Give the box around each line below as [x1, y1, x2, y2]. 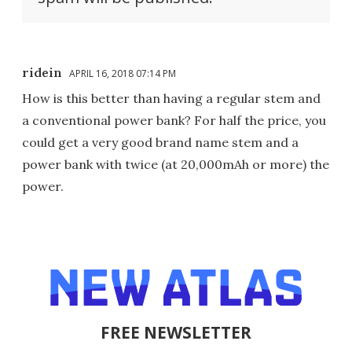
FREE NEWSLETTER [101, 321, 251, 343]
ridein [22, 64, 62, 80]
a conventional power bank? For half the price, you [22, 112, 326, 128]
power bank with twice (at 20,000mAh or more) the [22, 156, 329, 172]
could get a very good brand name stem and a [22, 134, 299, 150]
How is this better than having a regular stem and [22, 90, 321, 106]
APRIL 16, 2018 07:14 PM [69, 66, 176, 80]
